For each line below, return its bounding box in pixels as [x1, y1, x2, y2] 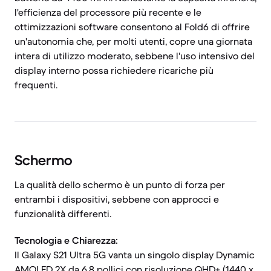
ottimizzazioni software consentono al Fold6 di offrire [15, 21, 250, 33]
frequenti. [15, 79, 57, 91]
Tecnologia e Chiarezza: [15, 234, 118, 246]
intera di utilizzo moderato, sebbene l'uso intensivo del [15, 50, 255, 62]
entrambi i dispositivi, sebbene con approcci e [15, 193, 219, 205]
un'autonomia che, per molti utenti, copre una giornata [15, 35, 252, 47]
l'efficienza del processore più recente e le [15, 6, 201, 18]
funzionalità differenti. [15, 207, 111, 220]
